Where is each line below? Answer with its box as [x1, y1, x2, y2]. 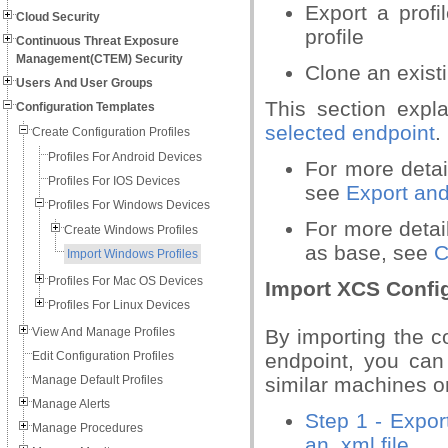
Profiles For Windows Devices [48, 198, 210, 212]
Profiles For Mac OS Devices [48, 274, 203, 288]
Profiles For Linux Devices [48, 298, 190, 312]
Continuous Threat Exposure [16, 34, 179, 48]
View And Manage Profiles [32, 325, 175, 339]
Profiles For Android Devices [48, 150, 202, 164]
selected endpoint [265, 121, 435, 144]
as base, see [305, 241, 434, 264]
